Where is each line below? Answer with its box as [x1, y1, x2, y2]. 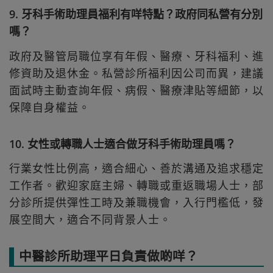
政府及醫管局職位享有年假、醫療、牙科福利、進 [9, 48, 264, 63]
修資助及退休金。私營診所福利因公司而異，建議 [9, 65, 264, 80]
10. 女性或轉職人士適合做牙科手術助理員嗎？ [9, 136, 236, 151]
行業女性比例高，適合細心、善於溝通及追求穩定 [9, 161, 264, 176]
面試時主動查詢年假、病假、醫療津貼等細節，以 [9, 82, 264, 97]
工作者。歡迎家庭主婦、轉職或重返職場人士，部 [9, 178, 264, 193]
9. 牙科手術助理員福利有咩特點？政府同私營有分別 [9, 6, 263, 21]
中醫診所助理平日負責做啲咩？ [19, 247, 198, 265]
